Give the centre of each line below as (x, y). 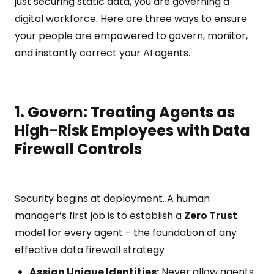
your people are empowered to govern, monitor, (131, 36)
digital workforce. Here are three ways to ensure (131, 19)
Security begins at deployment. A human (112, 198)
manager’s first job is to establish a (99, 216)
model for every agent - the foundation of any (126, 233)
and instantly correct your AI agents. (102, 53)
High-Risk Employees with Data (132, 131)
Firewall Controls (78, 149)
